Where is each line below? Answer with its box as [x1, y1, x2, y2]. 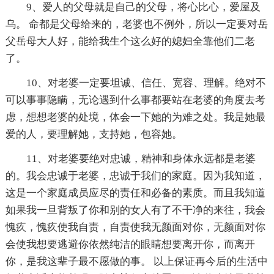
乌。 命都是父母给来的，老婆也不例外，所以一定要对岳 [5, 18, 268, 31]
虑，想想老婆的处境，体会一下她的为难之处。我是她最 [5, 111, 265, 124]
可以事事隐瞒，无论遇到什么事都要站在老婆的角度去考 [5, 94, 265, 106]
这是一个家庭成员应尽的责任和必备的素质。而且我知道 [5, 187, 265, 199]
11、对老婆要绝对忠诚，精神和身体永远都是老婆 [26, 153, 256, 165]
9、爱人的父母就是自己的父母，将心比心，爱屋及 [26, 1, 261, 13]
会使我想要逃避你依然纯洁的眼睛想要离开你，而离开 [5, 239, 255, 251]
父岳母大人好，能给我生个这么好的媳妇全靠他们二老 [5, 35, 255, 48]
